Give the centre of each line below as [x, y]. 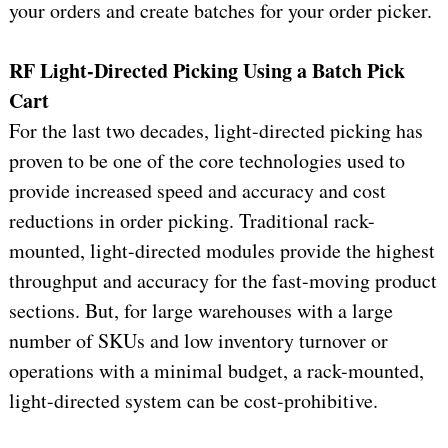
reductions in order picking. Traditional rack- [191, 221]
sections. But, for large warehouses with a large [200, 311]
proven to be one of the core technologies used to [206, 161]
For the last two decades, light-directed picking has [215, 131]
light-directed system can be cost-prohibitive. [193, 401]
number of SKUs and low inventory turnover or [198, 341]
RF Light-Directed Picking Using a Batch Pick [206, 71]
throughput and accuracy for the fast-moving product [222, 281]
